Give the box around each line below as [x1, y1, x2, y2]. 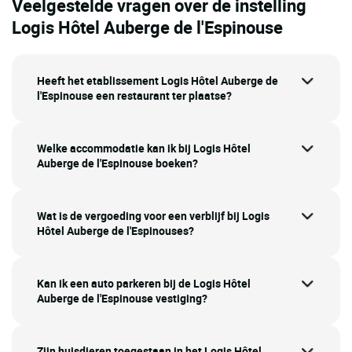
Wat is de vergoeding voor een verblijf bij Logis [37, 208, 269, 224]
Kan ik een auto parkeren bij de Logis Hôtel [37, 276, 251, 291]
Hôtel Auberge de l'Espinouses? [37, 223, 194, 239]
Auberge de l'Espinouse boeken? [37, 156, 198, 171]
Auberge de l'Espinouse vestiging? [37, 291, 207, 306]
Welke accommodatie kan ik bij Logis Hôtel [37, 141, 251, 156]
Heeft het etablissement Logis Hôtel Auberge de [37, 73, 278, 89]
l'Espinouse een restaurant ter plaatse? [37, 88, 232, 104]
